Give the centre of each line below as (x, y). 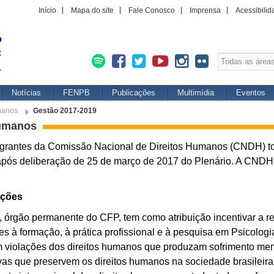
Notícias (26, 93)
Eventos (251, 93)
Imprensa (205, 10)
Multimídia (196, 93)
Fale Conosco (152, 10)
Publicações (134, 93)
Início (47, 10)
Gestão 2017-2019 (65, 111)
